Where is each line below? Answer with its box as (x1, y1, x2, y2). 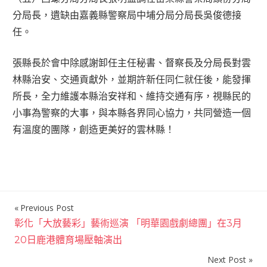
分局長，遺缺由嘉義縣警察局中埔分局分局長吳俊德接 (13, 8, 242, 21)
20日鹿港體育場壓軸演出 (14, 234, 122, 246)
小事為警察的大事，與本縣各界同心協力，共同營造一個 (13, 105, 252, 119)
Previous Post (20, 201, 74, 213)
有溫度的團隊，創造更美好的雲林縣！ (13, 122, 175, 136)
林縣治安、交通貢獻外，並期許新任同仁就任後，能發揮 (13, 72, 252, 86)
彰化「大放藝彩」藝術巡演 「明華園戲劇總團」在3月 (14, 217, 242, 229)
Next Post (207, 253, 246, 265)
